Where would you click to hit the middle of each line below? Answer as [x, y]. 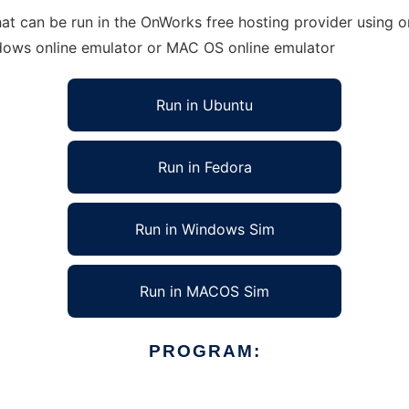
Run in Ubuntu [204, 105]
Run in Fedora [204, 167]
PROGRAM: [204, 351]
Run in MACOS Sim [204, 291]
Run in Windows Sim [204, 229]
